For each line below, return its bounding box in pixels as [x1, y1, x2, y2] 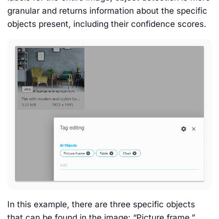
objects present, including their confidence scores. [7, 19, 206, 29]
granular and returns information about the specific [7, 6, 207, 16]
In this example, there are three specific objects [7, 199, 195, 209]
